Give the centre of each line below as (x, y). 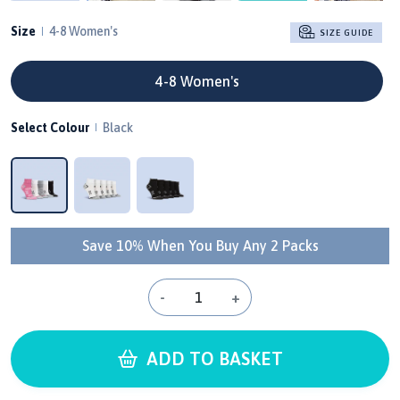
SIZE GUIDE (345, 33)
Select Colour (50, 127)
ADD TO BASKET (212, 359)
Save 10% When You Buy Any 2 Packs (200, 246)
